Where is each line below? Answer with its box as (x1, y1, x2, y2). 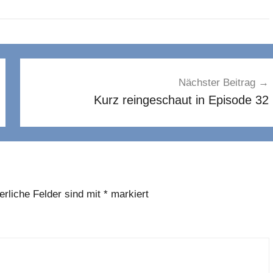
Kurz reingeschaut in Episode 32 (93, 93, 269, 107)
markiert (108, 188, 149, 200)
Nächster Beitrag (178, 77, 255, 89)
